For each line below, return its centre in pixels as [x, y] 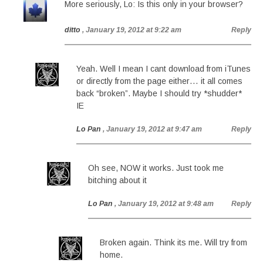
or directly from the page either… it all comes [159, 81]
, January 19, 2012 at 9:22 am [132, 30]
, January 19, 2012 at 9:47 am [152, 129]
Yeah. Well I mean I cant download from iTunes [163, 69]
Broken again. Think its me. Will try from [173, 242]
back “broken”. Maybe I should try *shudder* [159, 93]
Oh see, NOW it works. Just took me [156, 168]
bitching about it [117, 180]
